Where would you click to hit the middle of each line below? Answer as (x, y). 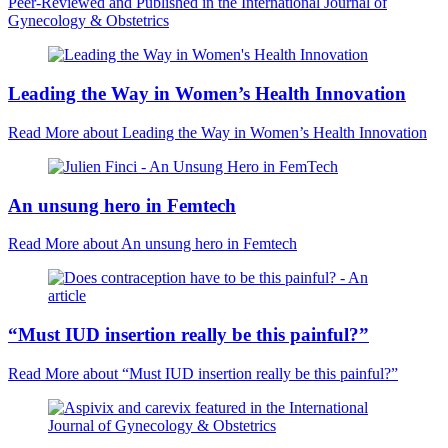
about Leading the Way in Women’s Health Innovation (253, 132)
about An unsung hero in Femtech (188, 244)
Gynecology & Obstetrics (88, 21)
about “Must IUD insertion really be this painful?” (238, 373)
